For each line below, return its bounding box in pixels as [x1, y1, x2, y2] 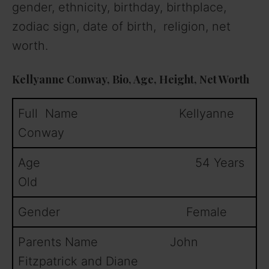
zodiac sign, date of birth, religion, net [12, 19, 231, 34]
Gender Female [18, 205, 227, 220]
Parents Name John [18, 235, 198, 250]
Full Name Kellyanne [18, 106, 234, 121]
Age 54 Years [18, 156, 244, 171]
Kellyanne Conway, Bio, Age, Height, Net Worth [12, 72, 249, 87]
